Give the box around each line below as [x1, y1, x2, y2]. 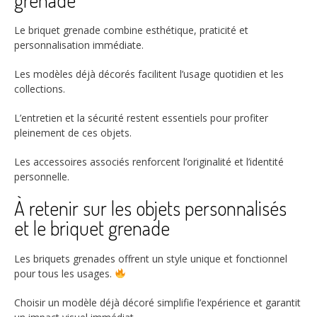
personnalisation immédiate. [14, 38, 144, 52]
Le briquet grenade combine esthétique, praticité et [14, 23, 248, 38]
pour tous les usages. [14, 266, 115, 280]
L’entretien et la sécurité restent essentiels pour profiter [14, 111, 268, 125]
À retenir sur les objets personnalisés [14, 195, 287, 221]
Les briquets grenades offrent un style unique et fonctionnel [14, 251, 287, 265]
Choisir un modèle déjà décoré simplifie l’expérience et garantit [14, 295, 301, 309]
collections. [14, 82, 65, 96]
